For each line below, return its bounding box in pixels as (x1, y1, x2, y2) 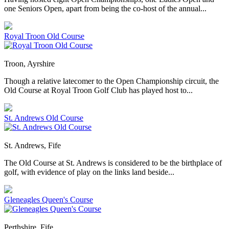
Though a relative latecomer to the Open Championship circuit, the (4, 77, 219, 86)
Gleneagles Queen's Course (4, 195, 93, 204)
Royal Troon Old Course (4, 32, 84, 41)
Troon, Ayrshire (4, 59, 55, 68)
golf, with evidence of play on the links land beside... (4, 168, 174, 177)
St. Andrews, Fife (4, 141, 61, 150)
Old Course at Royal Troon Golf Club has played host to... (4, 86, 193, 95)
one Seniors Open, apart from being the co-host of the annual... (4, 4, 207, 13)
